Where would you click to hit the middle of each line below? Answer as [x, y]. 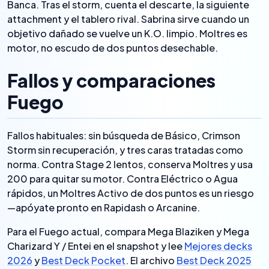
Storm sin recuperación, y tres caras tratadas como [125, 150]
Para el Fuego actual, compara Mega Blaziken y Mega [128, 231]
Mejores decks [218, 246]
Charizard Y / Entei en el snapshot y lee [96, 246]
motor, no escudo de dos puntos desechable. [113, 48]
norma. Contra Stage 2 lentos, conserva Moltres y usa [130, 164]
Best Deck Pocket [83, 260]
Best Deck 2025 [214, 260]
